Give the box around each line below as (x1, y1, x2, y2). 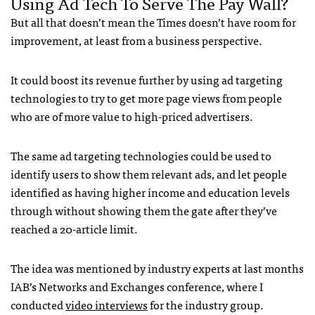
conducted (11, 295, 65, 314)
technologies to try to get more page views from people (11, 88, 282, 107)
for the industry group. (148, 295, 264, 314)
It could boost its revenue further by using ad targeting (11, 70, 283, 89)
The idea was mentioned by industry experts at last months (11, 258, 304, 277)
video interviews (65, 295, 148, 314)
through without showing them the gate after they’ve (11, 200, 277, 219)
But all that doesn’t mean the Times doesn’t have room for (11, 12, 296, 31)
